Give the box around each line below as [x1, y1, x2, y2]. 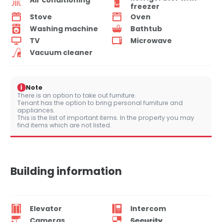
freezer [130, 1, 160, 12]
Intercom [130, 203, 166, 214]
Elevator [30, 203, 62, 214]
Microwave [130, 35, 172, 46]
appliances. [17, 106, 55, 115]
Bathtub [130, 23, 162, 34]
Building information [10, 164, 122, 179]
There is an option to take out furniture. [17, 91, 136, 100]
